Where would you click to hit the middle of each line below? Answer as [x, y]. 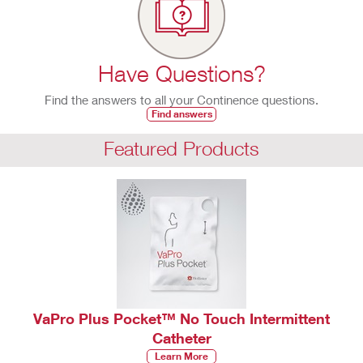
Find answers [181, 114]
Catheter [181, 338]
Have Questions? [181, 74]
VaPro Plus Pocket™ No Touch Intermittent [181, 319]
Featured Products [181, 149]
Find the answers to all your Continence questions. [181, 100]
